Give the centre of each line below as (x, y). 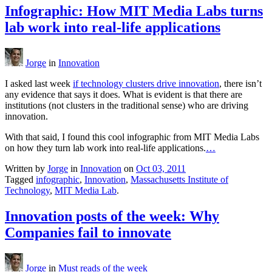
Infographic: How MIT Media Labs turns (134, 11)
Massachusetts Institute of (179, 180)
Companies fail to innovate (88, 232)
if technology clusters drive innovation (146, 84)
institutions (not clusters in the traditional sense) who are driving (127, 106)
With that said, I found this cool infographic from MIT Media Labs (132, 137)
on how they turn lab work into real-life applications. (105, 148)
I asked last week (39, 84)
